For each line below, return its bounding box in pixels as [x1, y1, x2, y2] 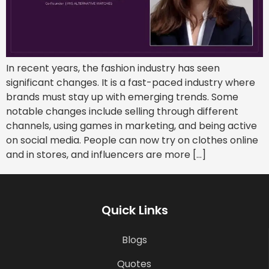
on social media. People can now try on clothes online [6, 133, 258, 148]
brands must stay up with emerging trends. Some [6, 90, 238, 104]
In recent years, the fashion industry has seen [6, 61, 220, 76]
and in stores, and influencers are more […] [6, 148, 206, 162]
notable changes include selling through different [6, 104, 238, 119]
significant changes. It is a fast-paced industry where [6, 76, 255, 90]
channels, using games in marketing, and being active [6, 119, 257, 133]
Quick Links [101, 202, 168, 219]
